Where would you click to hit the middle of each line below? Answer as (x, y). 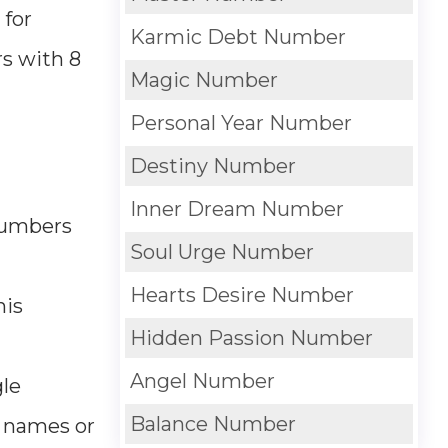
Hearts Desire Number (241, 295)
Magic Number (203, 80)
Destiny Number (212, 166)
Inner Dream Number (236, 209)
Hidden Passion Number (251, 338)
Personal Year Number (240, 123)
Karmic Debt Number (237, 37)
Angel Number (202, 381)
